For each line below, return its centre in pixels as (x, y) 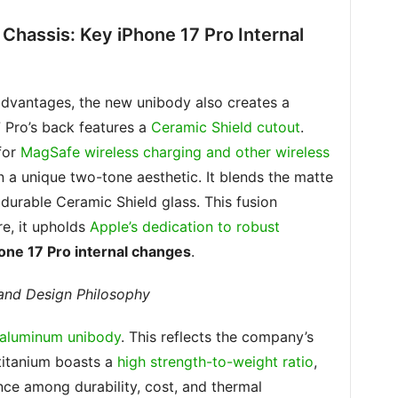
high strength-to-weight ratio (215, 362)
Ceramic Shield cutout (225, 127)
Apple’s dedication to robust (184, 227)
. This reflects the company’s (217, 337)
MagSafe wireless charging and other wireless (175, 152)
